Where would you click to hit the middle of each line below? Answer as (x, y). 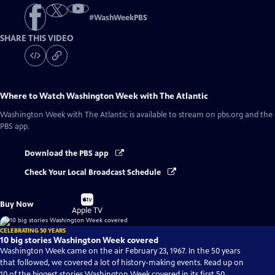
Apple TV (87, 210)
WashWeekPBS (121, 18)
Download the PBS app (68, 154)
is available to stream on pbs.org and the (200, 115)
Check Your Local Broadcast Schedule (94, 172)
